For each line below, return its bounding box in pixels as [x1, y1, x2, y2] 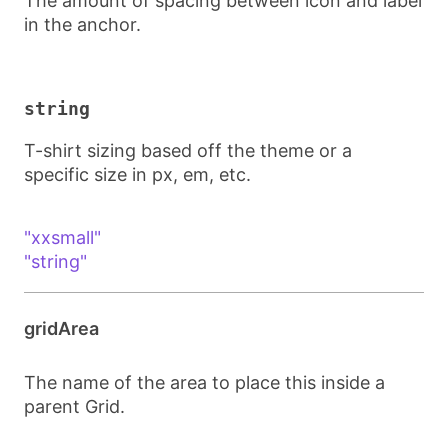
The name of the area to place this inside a [24, 372, 385, 393]
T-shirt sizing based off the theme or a [24, 140, 352, 161]
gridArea [24, 318, 99, 339]
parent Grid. [24, 396, 125, 417]
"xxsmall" [24, 227, 101, 248]
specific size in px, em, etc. [24, 164, 251, 185]
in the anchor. [24, 14, 141, 35]
